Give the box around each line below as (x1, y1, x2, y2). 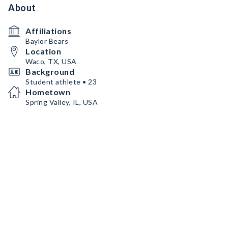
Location (25, 46, 61, 56)
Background (25, 67, 74, 76)
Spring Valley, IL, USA (25, 98, 98, 106)
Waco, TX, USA (25, 57, 77, 66)
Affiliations (25, 26, 71, 36)
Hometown (25, 87, 70, 97)
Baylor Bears (25, 37, 68, 45)
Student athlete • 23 (25, 77, 97, 86)
